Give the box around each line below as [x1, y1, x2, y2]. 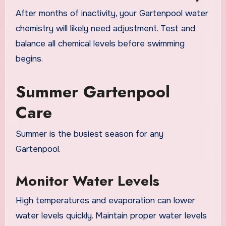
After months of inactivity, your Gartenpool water [15, 8, 208, 19]
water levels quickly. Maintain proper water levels [15, 210, 207, 221]
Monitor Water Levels [15, 170, 159, 191]
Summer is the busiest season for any [15, 128, 163, 139]
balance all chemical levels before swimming [15, 38, 185, 49]
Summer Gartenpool [15, 80, 170, 104]
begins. [15, 53, 43, 65]
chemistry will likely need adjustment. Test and [15, 23, 195, 34]
